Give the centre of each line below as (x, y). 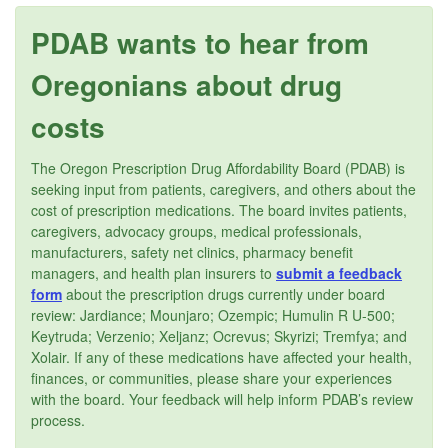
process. (58, 419)
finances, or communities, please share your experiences (211, 377)
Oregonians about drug (186, 84)
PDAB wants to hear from (200, 42)
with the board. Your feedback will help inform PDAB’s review (222, 398)
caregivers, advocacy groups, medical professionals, (196, 230)
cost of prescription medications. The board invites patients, (219, 209)
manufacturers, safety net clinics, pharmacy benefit (192, 251)
